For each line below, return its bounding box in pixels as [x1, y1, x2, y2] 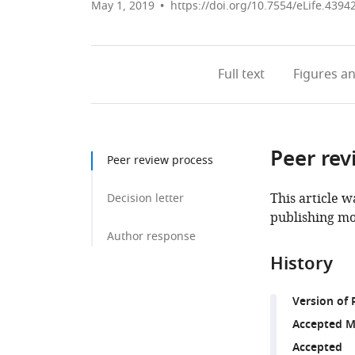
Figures [292, 65, 338, 84]
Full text [217, 65, 265, 84]
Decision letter [107, 190, 184, 207]
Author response [107, 228, 196, 245]
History [269, 251, 333, 280]
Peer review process [107, 152, 213, 169]
